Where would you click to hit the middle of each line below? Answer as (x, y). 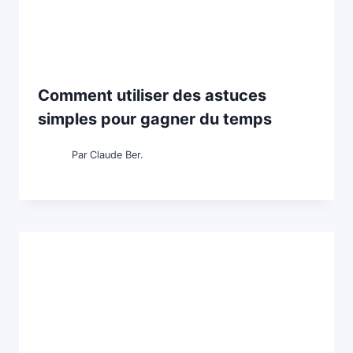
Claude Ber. (117, 155)
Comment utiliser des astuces (152, 96)
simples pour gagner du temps (155, 119)
